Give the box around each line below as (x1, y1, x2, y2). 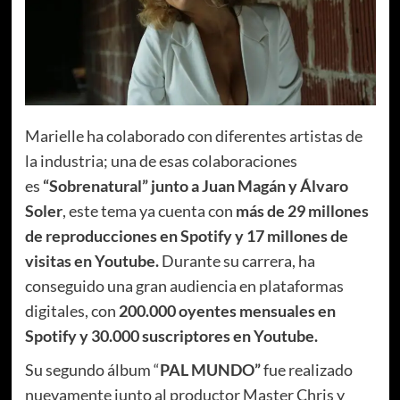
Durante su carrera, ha (158, 250, 315, 271)
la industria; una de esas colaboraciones (24, 150, 297, 171)
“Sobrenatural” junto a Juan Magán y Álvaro (42, 175, 348, 196)
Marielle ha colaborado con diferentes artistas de (24, 125, 362, 146)
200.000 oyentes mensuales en (118, 300, 336, 321)
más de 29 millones (235, 200, 369, 221)
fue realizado (262, 359, 353, 379)
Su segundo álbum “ (24, 359, 160, 379)
